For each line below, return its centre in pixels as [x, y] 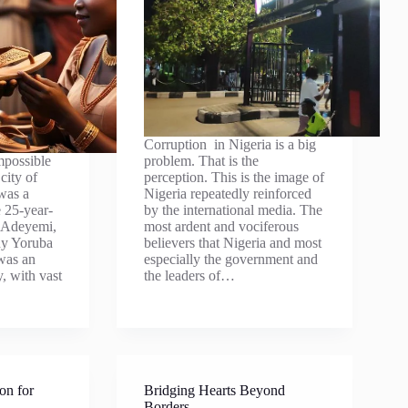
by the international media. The [234, 210]
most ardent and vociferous [222, 226]
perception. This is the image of [235, 177]
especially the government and [231, 259]
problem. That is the [202, 161]
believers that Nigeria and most [233, 243]
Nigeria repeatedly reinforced [228, 194]
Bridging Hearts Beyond [215, 390]
